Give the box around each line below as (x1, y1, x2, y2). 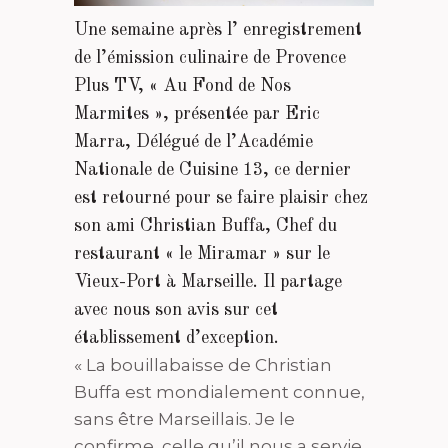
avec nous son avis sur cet (74, 301, 278, 319)
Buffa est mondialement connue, (74, 382, 365, 402)
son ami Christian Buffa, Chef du (74, 217, 337, 235)
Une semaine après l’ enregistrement (74, 21, 362, 39)
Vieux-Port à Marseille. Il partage (74, 273, 342, 291)
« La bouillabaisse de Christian (74, 355, 332, 375)
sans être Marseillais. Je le (74, 409, 295, 429)
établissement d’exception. (74, 329, 279, 347)
